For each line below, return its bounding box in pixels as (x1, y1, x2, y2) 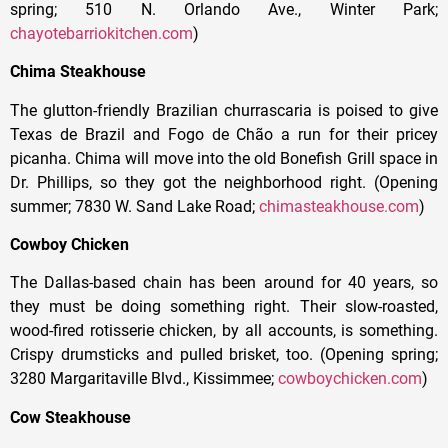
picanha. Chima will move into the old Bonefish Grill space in (10, 148, 438, 168)
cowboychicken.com (278, 369, 422, 389)
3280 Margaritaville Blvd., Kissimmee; (10, 369, 278, 389)
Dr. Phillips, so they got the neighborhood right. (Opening (10, 172, 438, 192)
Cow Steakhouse (10, 407, 131, 427)
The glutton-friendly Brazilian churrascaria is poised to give (10, 100, 438, 120)
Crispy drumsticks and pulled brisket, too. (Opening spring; (10, 345, 438, 365)
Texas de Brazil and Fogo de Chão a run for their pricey (10, 124, 438, 144)
